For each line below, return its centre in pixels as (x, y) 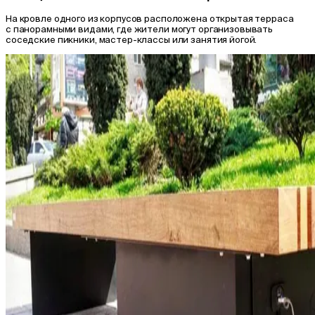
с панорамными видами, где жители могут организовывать (140, 29)
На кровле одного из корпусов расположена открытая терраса (150, 18)
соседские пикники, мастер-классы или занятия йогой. (131, 39)
